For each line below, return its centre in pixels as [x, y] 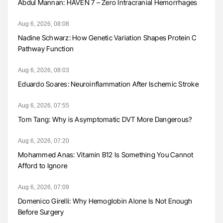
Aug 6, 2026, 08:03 [44, 70]
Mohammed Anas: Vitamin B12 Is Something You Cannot [106, 155]
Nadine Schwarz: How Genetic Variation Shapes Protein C [108, 38]
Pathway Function [46, 49]
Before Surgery [41, 212]
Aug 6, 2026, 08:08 [44, 24]
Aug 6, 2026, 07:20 [44, 141]
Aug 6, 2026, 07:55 [44, 106]
